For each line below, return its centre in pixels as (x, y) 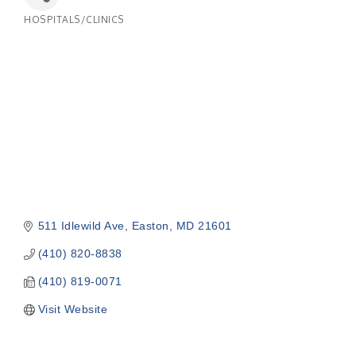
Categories (53, 30)
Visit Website (72, 310)
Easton (150, 226)
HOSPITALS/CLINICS (74, 19)
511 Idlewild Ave (81, 226)
